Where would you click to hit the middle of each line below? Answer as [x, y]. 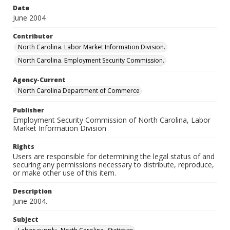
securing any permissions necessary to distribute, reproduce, [113, 165]
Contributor [33, 36]
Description [32, 191]
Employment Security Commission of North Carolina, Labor [112, 120]
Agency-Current [39, 80]
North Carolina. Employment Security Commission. [91, 60]
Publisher [28, 110]
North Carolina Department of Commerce [79, 91]
